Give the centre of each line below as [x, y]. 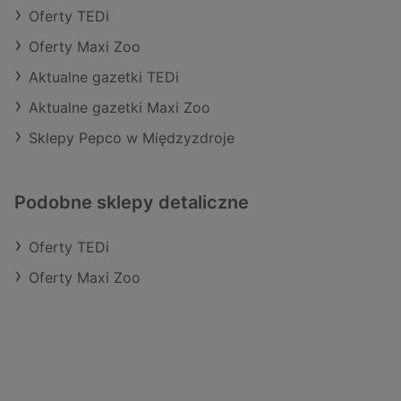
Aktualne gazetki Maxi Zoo [119, 107]
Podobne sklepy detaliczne [132, 202]
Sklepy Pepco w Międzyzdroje [132, 138]
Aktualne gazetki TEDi [104, 77]
